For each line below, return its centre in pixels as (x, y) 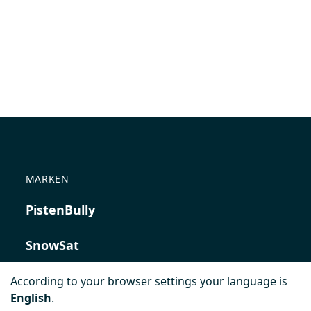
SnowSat (52, 245)
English (31, 298)
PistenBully (60, 210)
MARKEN (47, 179)
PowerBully (60, 280)
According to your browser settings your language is (149, 281)
